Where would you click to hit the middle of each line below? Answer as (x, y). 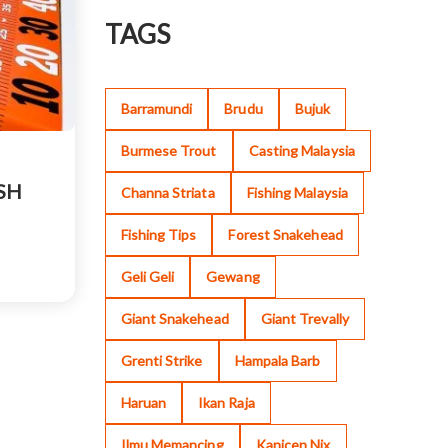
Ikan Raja (226, 403)
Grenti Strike (161, 361)
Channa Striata (167, 193)
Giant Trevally (304, 319)
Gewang (233, 277)
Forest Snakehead (285, 235)
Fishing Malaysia (297, 193)
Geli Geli (147, 277)
